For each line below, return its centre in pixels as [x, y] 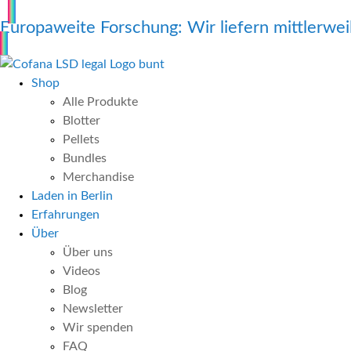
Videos [81, 271]
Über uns [88, 252]
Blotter [81, 121]
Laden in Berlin [72, 196]
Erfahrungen [65, 215]
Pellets [81, 139]
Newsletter [93, 309]
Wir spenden [98, 327]
